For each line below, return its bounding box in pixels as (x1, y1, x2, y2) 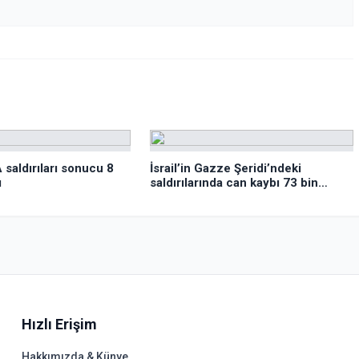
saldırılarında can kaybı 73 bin (150, 175, 319, 190)
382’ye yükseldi (150, 190, 240, 204)
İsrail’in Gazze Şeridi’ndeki (150, 161, 302, 175)
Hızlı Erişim (21, 316, 97, 333)
